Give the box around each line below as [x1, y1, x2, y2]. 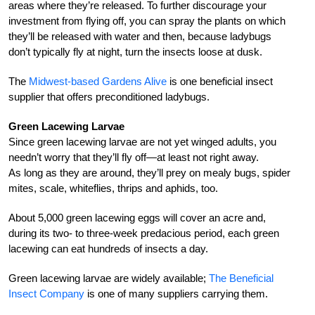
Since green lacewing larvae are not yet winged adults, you [8, 135, 276, 148]
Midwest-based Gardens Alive [29, 75, 167, 87]
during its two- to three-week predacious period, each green [8, 226, 279, 239]
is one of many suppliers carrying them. [84, 287, 268, 300]
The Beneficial [209, 271, 274, 284]
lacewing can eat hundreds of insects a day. [8, 242, 208, 255]
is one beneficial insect [167, 75, 273, 87]
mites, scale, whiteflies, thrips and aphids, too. [8, 181, 218, 194]
